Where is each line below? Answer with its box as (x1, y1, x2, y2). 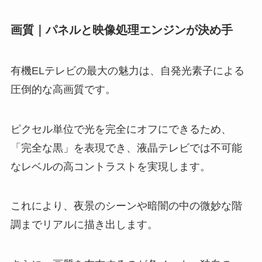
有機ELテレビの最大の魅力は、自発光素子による (10, 64, 244, 77)
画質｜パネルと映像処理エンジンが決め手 (10, 23, 233, 37)
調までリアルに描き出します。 (10, 219, 158, 231)
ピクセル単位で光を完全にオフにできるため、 (10, 123, 232, 135)
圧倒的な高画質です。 (10, 83, 116, 95)
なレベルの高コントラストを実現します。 (10, 160, 211, 173)
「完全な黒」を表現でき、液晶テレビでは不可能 (10, 142, 242, 154)
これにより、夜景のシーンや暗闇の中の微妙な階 (10, 200, 242, 212)
